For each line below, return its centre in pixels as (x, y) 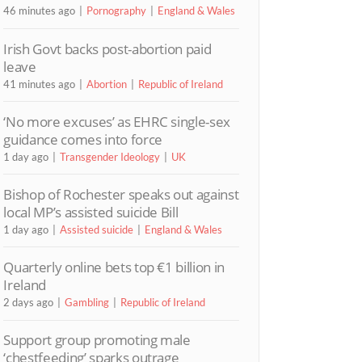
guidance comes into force (83, 139)
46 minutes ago (40, 11)
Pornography (117, 11)
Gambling (87, 303)
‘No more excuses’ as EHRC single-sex (117, 121)
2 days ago (29, 303)
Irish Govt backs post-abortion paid (107, 48)
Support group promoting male (97, 340)
